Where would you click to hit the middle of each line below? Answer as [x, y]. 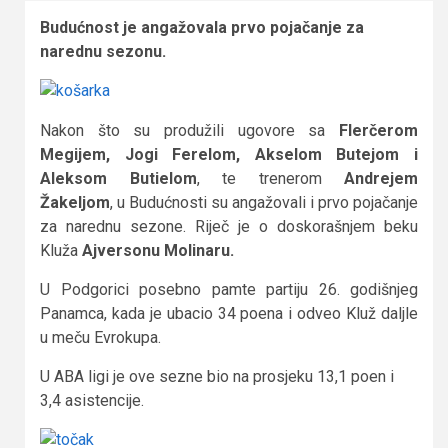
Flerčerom [378, 131]
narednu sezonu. [103, 52]
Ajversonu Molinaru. [158, 251]
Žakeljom [75, 203]
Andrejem [381, 179]
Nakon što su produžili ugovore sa [189, 131]
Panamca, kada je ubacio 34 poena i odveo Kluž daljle [229, 314]
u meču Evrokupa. [100, 338]
